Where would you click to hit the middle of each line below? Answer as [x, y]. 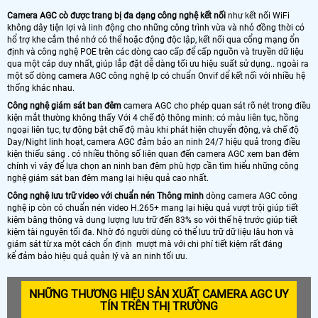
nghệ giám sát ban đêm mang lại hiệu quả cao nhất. [108, 179]
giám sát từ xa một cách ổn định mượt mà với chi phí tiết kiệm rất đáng [145, 245]
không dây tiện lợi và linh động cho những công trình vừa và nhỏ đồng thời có [156, 28]
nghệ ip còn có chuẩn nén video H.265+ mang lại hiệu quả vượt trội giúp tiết [153, 208]
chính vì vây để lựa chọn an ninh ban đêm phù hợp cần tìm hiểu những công [153, 166]
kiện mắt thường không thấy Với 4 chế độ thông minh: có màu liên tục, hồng [153, 118]
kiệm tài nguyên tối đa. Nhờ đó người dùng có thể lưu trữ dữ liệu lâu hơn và [150, 232]
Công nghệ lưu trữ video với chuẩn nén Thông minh [105, 196]
